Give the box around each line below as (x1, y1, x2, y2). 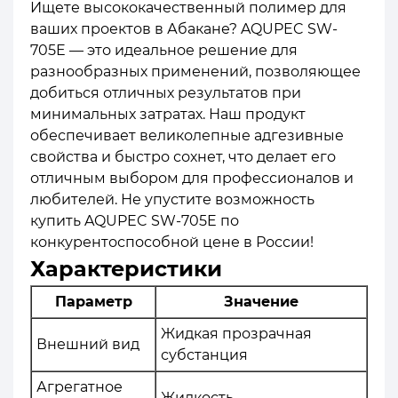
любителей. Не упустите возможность (30, 190, 314, 208)
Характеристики (30, 255, 222, 282)
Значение (224, 292, 298, 310)
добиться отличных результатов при (30, 84, 301, 101)
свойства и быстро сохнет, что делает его (30, 147, 336, 165)
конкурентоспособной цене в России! (30, 233, 314, 251)
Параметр (54, 292, 132, 310)
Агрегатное (36, 378, 123, 395)
